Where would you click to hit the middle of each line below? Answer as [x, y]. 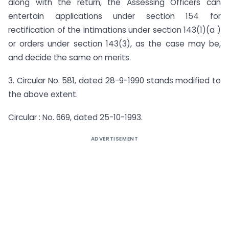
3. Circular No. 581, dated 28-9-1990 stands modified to [114, 81]
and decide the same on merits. [70, 58]
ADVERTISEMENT [114, 139]
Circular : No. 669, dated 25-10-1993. [75, 118]
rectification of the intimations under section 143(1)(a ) [114, 30]
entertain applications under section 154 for [114, 16]
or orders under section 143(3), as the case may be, [114, 44]
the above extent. [43, 95]
